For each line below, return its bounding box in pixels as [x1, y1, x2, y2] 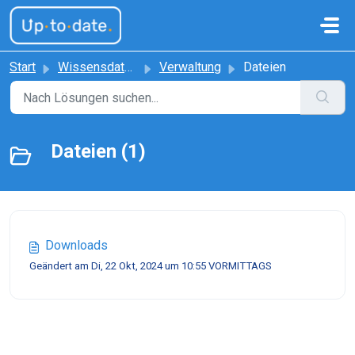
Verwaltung [159, 59, 221, 74]
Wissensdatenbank [58, 59, 124, 74]
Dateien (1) [51, 140, 146, 162]
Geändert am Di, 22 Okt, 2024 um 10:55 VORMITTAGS [29, 260, 272, 272]
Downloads [45, 238, 108, 253]
